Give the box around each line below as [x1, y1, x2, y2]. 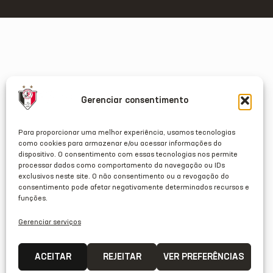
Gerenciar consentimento [80, 96, 188, 105]
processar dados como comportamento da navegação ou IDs [18, 162, 225, 169]
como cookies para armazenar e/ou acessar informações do [18, 140, 222, 147]
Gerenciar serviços [18, 219, 81, 226]
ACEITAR [34, 252, 71, 261]
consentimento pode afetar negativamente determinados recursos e [18, 184, 249, 191]
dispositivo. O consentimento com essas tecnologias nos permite [18, 151, 238, 158]
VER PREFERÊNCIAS [163, 252, 244, 261]
